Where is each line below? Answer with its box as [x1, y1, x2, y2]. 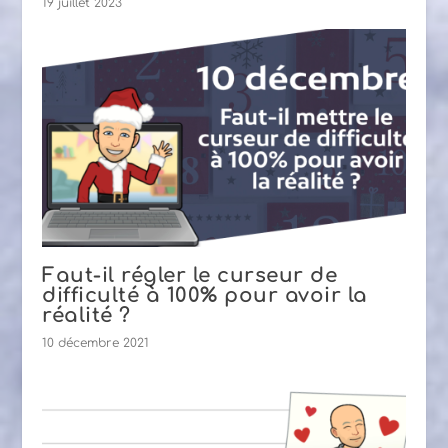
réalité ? [42, 304, 131, 328]
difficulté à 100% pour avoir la [42, 284, 368, 308]
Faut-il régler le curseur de [42, 264, 338, 288]
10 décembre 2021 [42, 336, 150, 351]
